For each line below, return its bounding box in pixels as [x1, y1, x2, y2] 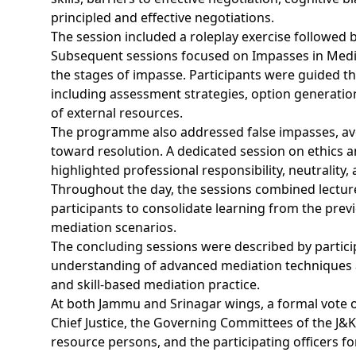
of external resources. [51, 104, 183, 122]
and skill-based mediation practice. [51, 276, 260, 293]
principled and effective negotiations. [51, 9, 274, 26]
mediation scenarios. [51, 219, 176, 236]
